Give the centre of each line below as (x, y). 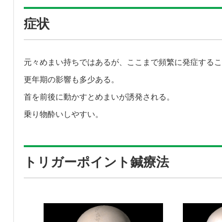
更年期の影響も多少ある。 (71, 79)
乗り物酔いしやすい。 (63, 114)
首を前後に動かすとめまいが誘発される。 (99, 97)
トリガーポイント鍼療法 (96, 162)
